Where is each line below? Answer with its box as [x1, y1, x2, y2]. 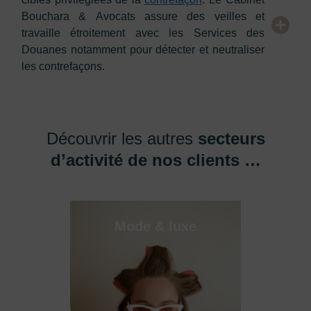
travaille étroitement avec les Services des [22, 27, 264, 39]
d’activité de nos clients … [50, 151, 261, 169]
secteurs [197, 129, 265, 148]
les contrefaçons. [22, 60, 105, 72]
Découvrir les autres [46, 129, 198, 148]
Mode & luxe [114, 219, 196, 234]
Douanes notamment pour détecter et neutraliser [22, 44, 264, 56]
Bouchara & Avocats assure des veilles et [22, 10, 264, 22]
